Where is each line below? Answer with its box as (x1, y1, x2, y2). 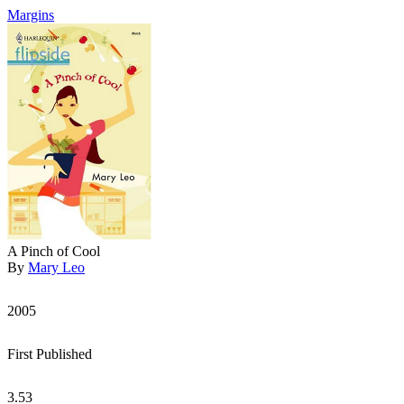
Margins (7, 7, 54, 23)
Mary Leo (28, 260, 85, 275)
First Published (7, 346, 92, 362)
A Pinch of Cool (7, 243, 100, 259)
